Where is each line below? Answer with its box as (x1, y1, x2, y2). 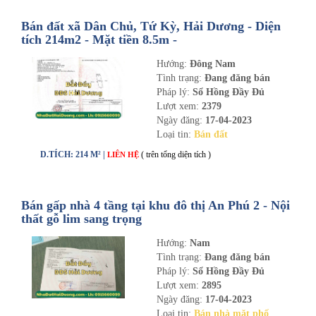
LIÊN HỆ (107, 150, 141, 159)
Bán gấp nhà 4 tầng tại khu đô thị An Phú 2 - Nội (21, 198, 290, 212)
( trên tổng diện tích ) (141, 150, 211, 159)
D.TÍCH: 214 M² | (40, 150, 107, 159)
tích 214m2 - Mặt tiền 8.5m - (21, 32, 177, 47)
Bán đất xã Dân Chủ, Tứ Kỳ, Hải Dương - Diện (21, 19, 281, 33)
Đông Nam (189, 59, 236, 69)
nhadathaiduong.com (21, 46, 136, 60)
